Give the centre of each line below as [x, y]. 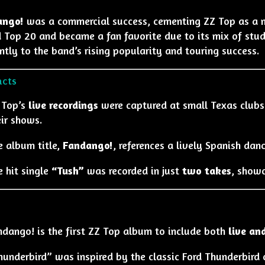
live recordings [63, 105]
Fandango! [88, 145]
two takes [206, 170]
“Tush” [67, 170]
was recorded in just [133, 170]
